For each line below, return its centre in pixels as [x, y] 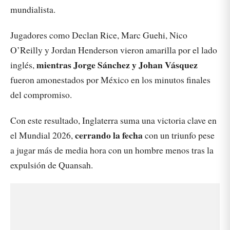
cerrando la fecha [109, 135]
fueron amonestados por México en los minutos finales [110, 79]
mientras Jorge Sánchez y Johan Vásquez [117, 64]
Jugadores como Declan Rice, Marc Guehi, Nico [99, 35]
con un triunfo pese [179, 135]
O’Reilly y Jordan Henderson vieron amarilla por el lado [114, 50]
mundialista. [33, 9]
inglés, [23, 64]
